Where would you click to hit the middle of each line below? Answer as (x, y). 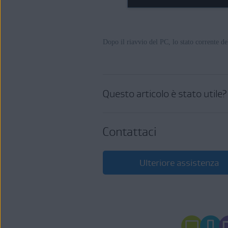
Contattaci (130, 131)
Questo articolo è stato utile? (165, 93)
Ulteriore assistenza (179, 162)
